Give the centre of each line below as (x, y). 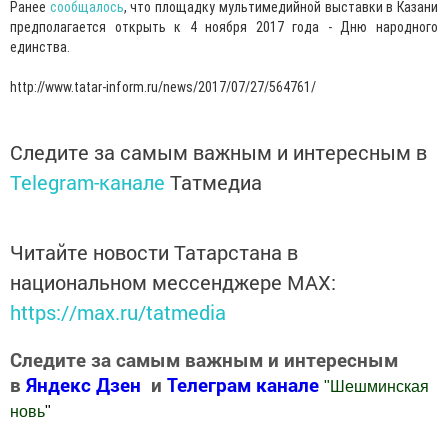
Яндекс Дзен (83, 384)
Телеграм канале (245, 384)
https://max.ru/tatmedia (118, 311)
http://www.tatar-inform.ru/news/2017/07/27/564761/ (163, 86)
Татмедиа (216, 181)
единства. (40, 46)
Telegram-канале (87, 181)
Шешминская (379, 386)
